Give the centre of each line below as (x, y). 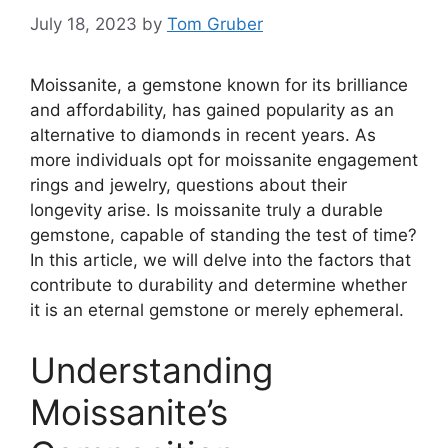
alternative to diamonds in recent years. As (203, 135)
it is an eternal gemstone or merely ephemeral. (217, 310)
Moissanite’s (129, 411)
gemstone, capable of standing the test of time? (223, 235)
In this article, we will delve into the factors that (220, 260)
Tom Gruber (215, 24)
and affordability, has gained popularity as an (212, 110)
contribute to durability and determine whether (218, 285)
